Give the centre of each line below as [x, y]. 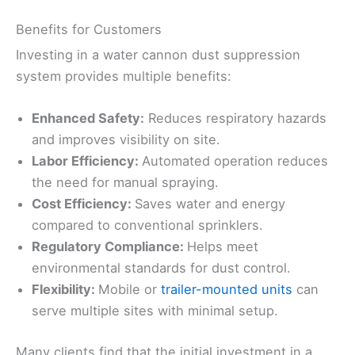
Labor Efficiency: [87, 161]
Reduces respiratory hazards [235, 118]
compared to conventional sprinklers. [147, 225]
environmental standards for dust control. [161, 268]
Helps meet [223, 247]
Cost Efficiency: [83, 204]
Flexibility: [65, 290]
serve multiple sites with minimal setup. [155, 311]
